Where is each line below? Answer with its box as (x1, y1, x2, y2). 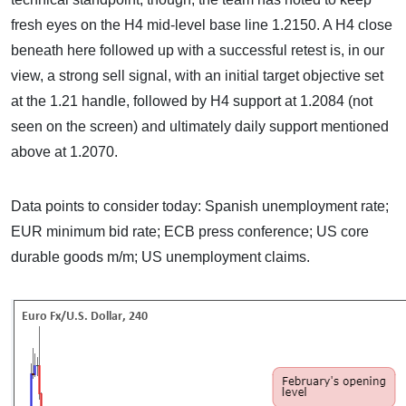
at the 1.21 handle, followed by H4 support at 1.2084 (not (11, 93, 372, 109)
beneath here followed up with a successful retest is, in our (11, 43, 384, 58)
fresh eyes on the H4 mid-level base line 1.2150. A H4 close (11, 17, 392, 33)
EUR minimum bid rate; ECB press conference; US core (11, 224, 369, 239)
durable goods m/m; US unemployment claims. (11, 249, 310, 265)
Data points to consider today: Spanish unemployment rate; (11, 198, 389, 214)
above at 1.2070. (11, 144, 118, 159)
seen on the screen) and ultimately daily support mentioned (11, 119, 389, 134)
